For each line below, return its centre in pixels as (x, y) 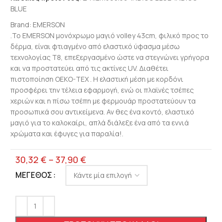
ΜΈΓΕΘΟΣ (33, 175)
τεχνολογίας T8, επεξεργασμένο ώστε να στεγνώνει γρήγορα (110, 57)
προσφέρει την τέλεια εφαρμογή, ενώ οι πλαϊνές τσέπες (102, 90)
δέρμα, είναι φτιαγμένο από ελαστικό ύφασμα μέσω (95, 46)
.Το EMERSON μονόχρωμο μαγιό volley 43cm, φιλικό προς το (109, 35)
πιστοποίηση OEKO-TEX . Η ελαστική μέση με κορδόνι (97, 79)
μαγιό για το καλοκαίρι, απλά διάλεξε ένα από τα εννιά (99, 122)
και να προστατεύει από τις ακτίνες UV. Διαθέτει (89, 68)
